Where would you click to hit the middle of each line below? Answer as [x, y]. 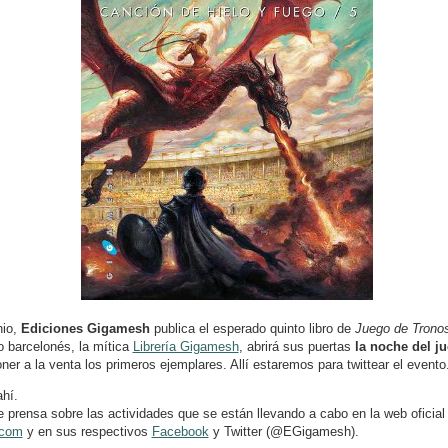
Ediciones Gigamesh [87, 328]
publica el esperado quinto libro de [254, 328]
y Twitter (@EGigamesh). [283, 431]
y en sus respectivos [87, 431]
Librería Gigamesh [185, 346]
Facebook [180, 431]
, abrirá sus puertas [296, 346]
